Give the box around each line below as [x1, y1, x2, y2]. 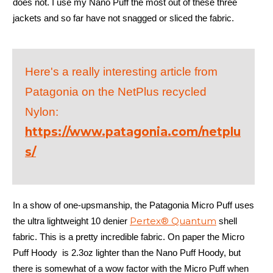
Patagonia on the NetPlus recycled [25, 85, 207, 98]
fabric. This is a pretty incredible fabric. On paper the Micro [13, 231, 244, 242]
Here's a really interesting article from [25, 65, 218, 78]
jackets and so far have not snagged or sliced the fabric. [13, 12, 234, 23]
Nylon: [25, 105, 58, 118]
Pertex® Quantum [130, 214, 216, 227]
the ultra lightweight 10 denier [13, 215, 130, 226]
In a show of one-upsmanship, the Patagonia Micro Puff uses [13, 199, 254, 210]
